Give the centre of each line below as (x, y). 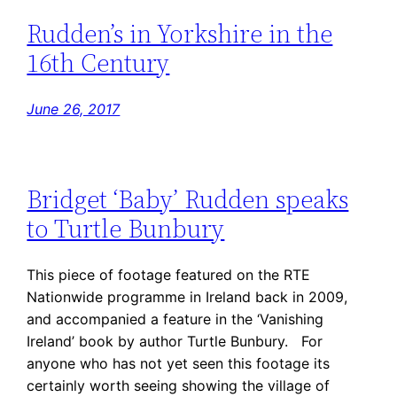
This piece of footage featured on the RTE (169, 275)
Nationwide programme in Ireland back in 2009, (187, 297)
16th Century (98, 62)
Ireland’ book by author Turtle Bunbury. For (175, 342)
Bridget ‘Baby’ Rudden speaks (188, 200)
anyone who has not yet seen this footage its (179, 364)
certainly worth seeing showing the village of (179, 386)
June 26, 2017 (74, 109)
